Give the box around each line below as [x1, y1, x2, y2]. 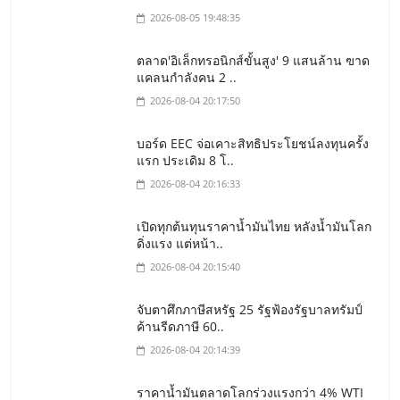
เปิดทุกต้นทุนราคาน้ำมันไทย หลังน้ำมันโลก [137, 217, 372, 235]
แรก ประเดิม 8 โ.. [137, 151, 235, 169]
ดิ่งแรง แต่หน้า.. [137, 234, 224, 252]
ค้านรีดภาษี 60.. [137, 317, 225, 335]
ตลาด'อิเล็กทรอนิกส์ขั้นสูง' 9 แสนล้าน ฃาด [137, 51, 371, 69]
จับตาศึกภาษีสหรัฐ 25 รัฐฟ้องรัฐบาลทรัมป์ [137, 300, 363, 318]
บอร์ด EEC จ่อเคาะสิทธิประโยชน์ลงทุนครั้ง [137, 134, 370, 152]
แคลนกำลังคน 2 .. [137, 68, 237, 86]
